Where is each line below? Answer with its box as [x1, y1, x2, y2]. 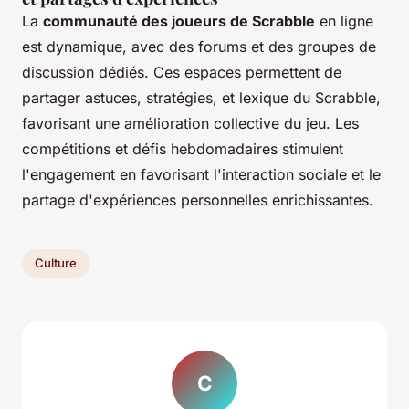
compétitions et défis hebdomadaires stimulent [22, 139, 343, 158]
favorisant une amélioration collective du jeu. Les [22, 113, 359, 132]
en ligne [315, 11, 373, 30]
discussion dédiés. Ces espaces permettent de [22, 62, 341, 81]
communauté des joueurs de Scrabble [43, 11, 315, 30]
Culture [35, 256, 78, 271]
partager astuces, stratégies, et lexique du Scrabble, [22, 88, 381, 107]
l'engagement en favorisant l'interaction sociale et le [22, 164, 381, 184]
